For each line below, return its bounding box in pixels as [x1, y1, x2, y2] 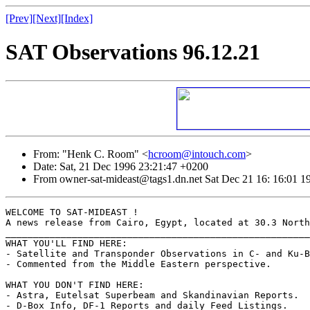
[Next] [33, 12, 61, 24]
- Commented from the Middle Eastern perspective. [6, 258, 271, 269]
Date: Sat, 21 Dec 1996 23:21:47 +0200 [33, 160, 208, 172]
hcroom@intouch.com [148, 147, 246, 160]
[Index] [61, 12, 93, 24]
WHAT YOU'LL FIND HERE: [6, 237, 127, 248]
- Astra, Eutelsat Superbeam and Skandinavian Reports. [6, 289, 299, 300]
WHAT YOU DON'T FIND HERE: [6, 279, 144, 290]
